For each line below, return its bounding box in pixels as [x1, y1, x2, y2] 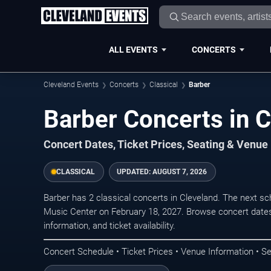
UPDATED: [117, 168, 152, 176]
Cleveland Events [44, 80, 99, 89]
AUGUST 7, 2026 [152, 168, 207, 176]
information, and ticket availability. [44, 220, 175, 231]
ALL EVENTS [108, 44, 158, 54]
